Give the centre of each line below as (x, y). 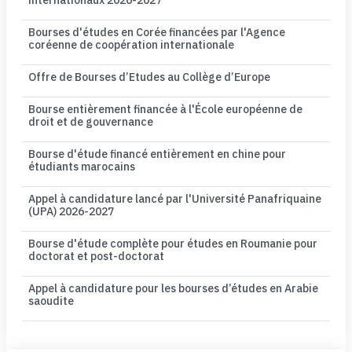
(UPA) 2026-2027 (71, 212)
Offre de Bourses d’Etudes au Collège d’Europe (149, 77)
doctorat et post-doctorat (96, 257)
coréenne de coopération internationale (131, 45)
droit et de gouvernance (91, 122)
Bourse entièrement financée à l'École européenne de (165, 110)
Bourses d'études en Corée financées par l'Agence (157, 33)
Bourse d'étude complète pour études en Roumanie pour (173, 244)
